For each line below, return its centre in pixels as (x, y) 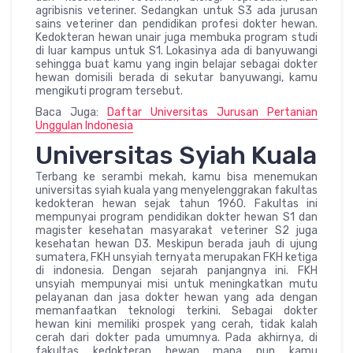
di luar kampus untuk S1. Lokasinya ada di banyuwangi (176, 50)
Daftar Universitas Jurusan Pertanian (212, 112)
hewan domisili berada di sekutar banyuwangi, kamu (176, 77)
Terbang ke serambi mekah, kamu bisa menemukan (176, 176)
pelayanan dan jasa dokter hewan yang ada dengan (176, 297)
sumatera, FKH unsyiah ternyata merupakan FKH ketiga (176, 257)
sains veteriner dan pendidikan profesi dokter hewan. (176, 24)
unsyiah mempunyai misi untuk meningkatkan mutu (176, 284)
